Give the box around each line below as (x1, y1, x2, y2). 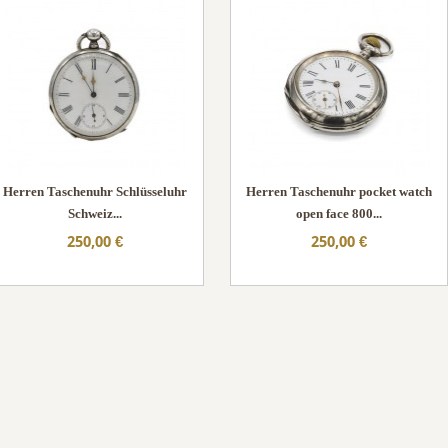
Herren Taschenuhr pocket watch (246, 184, 432, 199)
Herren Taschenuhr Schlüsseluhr (3, 184, 187, 199)
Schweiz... (68, 206, 122, 221)
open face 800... (296, 206, 382, 221)
